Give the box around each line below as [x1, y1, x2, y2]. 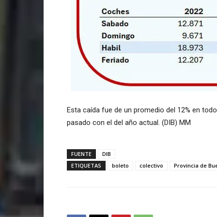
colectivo [139, 162, 163, 170]
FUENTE [71, 150, 92, 158]
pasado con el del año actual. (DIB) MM [67, 118, 191, 127]
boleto [112, 162, 129, 170]
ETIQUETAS [71, 162, 101, 170]
